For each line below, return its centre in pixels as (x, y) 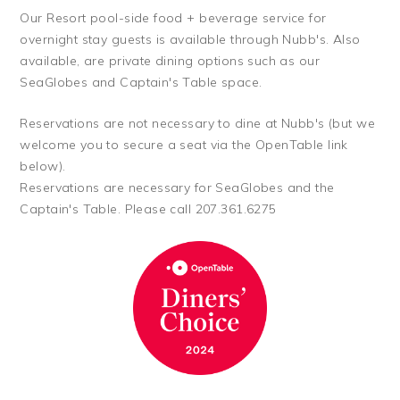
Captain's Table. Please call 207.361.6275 (148, 209)
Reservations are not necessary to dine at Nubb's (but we (197, 124)
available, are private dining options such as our (170, 60)
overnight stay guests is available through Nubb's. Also (190, 39)
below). (43, 167)
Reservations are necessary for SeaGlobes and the (177, 188)
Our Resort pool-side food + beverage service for (173, 17)
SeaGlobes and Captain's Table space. (141, 82)
